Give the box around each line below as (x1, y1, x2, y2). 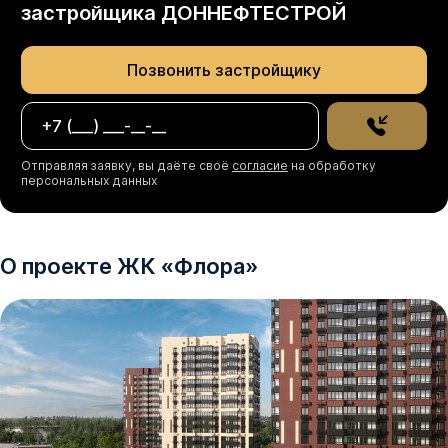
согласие (232, 157, 288, 173)
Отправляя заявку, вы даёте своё (21, 157, 232, 173)
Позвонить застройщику (127, 59, 321, 80)
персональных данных (21, 172, 157, 188)
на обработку (288, 157, 376, 173)
